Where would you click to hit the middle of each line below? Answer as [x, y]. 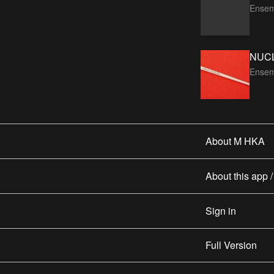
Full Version [231, 245]
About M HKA [235, 141]
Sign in [221, 210]
